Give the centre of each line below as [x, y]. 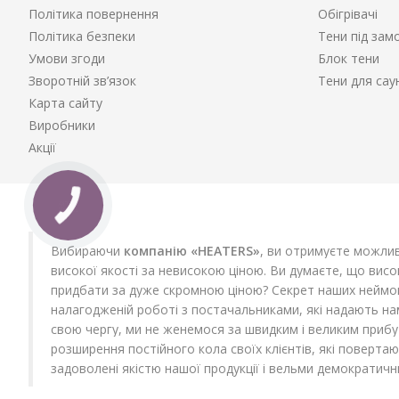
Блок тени [349, 58]
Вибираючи [87, 251]
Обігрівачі [348, 14]
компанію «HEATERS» [192, 251]
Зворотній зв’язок [82, 81]
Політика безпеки [82, 36]
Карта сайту [65, 103]
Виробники [62, 125]
